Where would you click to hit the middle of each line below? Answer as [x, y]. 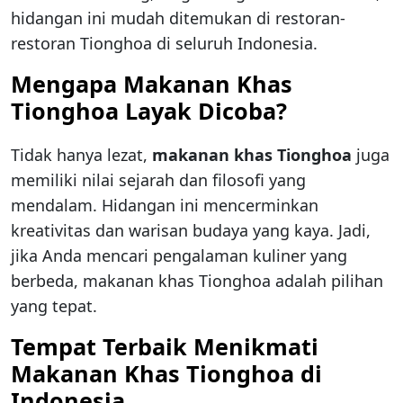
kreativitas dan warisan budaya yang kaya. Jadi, [191, 231]
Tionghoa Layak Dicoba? [149, 111]
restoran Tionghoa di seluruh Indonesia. [164, 44]
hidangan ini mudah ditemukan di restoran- [178, 18]
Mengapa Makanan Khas [152, 84]
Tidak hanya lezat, [81, 155]
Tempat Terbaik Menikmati [165, 347]
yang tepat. [54, 306]
